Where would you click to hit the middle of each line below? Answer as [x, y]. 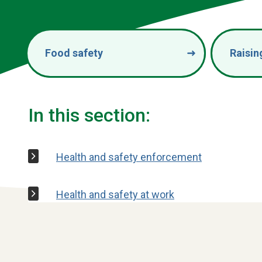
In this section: [89, 115]
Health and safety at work [115, 194]
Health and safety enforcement [129, 157]
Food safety [74, 53]
